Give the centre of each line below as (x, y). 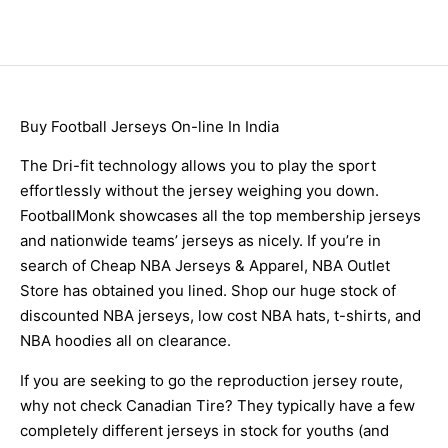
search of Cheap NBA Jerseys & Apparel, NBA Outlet (205, 266)
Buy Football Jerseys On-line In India (149, 126)
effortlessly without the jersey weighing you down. (199, 191)
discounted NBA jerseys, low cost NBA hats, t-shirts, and (220, 316)
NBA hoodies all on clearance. (125, 341)
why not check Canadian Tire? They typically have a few (217, 405)
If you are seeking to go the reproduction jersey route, (211, 380)
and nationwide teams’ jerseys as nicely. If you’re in (200, 241)
